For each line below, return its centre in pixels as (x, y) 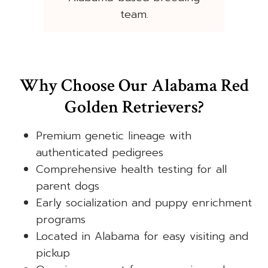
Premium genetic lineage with (114, 136)
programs (61, 220)
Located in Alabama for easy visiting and (142, 237)
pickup (53, 253)
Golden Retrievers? (134, 108)
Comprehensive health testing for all (131, 170)
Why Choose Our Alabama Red (134, 86)
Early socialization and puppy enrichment (144, 203)
